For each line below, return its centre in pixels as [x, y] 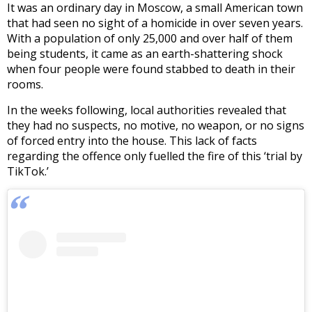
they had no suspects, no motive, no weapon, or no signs [156, 125]
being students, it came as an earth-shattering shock [145, 53]
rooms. [25, 84]
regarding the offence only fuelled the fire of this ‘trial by [155, 156]
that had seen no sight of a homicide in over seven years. [155, 23]
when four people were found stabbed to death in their [151, 69]
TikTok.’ [28, 171]
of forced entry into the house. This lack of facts [132, 140]
